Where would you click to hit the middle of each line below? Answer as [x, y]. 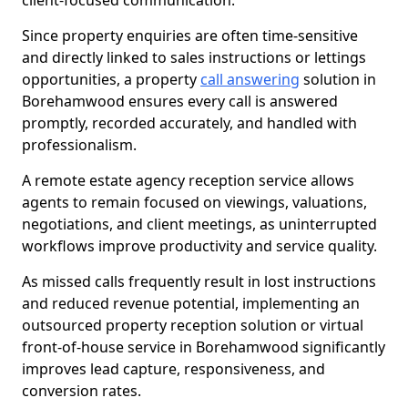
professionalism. [79, 145]
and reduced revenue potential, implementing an [191, 303]
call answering [250, 79]
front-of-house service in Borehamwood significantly [204, 347]
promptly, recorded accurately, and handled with [189, 123]
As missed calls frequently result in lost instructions [199, 281]
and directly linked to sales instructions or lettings [194, 57]
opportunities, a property [111, 79]
